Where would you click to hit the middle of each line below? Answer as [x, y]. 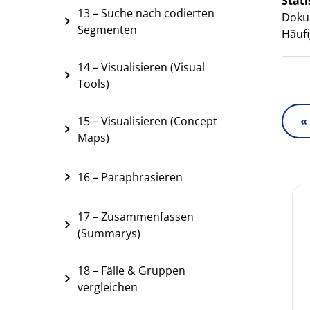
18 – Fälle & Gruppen [131, 271]
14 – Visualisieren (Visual [141, 67]
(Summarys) [109, 233]
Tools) [93, 84]
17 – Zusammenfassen [136, 217]
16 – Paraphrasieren [130, 177]
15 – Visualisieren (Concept [147, 121]
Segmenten [107, 30]
